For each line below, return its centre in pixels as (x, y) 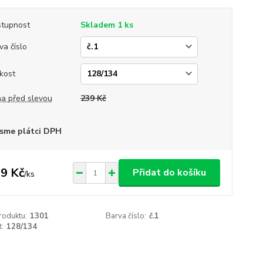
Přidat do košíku (169, 173)
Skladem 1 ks (107, 25)
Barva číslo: (126, 216)
